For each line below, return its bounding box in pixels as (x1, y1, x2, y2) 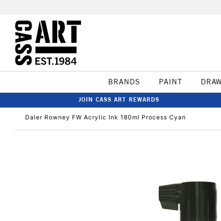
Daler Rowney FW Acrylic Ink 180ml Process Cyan (25, 113, 186, 121)
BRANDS (108, 77, 140, 86)
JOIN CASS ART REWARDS (78, 96, 159, 103)
